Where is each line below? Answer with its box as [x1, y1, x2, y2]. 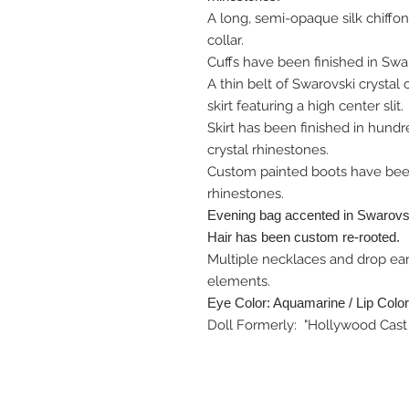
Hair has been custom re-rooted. [207, 229, 400, 245]
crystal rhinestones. [207, 142, 329, 158]
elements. [207, 273, 270, 289]
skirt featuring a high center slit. [207, 98, 404, 114]
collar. [207, 32, 244, 48]
